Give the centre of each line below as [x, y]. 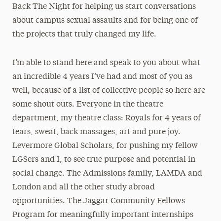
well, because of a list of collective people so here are [109, 91]
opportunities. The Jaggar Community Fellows [98, 201]
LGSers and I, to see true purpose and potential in [104, 160]
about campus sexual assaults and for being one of [105, 21]
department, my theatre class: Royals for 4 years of [106, 118]
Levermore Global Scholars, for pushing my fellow [105, 146]
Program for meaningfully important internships [103, 215]
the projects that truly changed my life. [84, 35]
